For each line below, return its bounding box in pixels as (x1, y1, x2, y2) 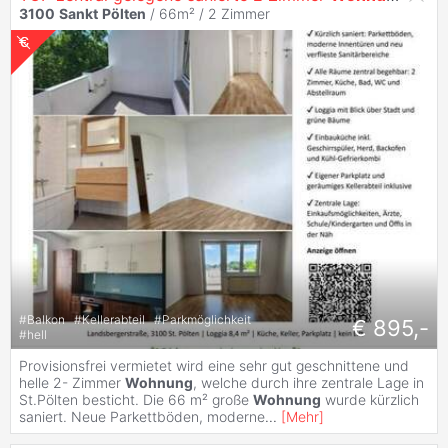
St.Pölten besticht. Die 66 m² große (19, 391, 253, 409)
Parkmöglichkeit (162, 311, 251, 327)
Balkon (27, 311, 68, 327)
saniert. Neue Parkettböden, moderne (19, 408, 265, 426)
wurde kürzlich (321, 391, 419, 409)
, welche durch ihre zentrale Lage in (193, 374, 424, 392)
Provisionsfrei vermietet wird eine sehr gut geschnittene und (19, 357, 409, 375)
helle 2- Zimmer (19, 374, 125, 392)
